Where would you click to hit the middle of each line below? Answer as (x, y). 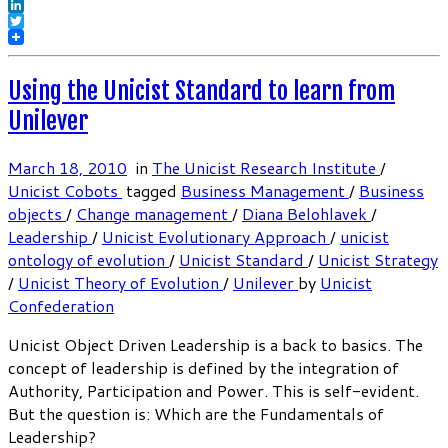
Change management (154, 214)
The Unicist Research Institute (266, 168)
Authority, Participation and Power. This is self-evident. (213, 391)
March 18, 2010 (67, 168)
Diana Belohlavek (306, 214)
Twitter (36, 36)
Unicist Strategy (378, 260)
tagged (151, 191)
